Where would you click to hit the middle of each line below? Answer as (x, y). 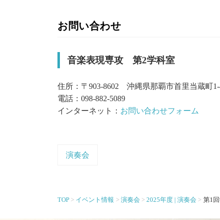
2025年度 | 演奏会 (172, 200)
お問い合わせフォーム (160, 110)
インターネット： (89, 110)
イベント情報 (95, 200)
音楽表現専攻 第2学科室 (121, 60)
